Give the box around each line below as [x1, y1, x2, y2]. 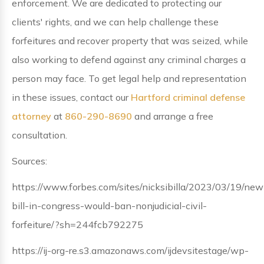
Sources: [12, 155, 47, 167]
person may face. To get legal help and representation [12, 72, 246, 84]
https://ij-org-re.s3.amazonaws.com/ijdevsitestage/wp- [12, 245, 249, 256]
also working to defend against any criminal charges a [12, 54, 246, 65]
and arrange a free [132, 110, 213, 122]
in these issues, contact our [12, 91, 128, 103]
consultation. [12, 129, 67, 141]
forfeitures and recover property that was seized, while [12, 35, 248, 47]
